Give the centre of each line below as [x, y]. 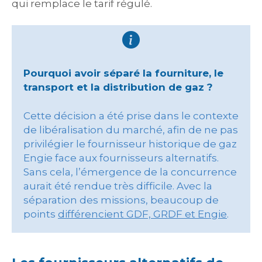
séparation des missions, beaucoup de [121, 200]
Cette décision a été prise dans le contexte [131, 116]
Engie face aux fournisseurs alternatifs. [121, 158]
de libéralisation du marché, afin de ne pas [131, 130]
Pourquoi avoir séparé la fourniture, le [123, 73]
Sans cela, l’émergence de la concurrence [130, 172]
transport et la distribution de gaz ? [118, 87]
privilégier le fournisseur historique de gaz [130, 144]
